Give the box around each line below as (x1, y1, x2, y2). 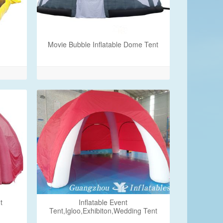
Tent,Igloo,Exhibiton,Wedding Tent (49, 206, 157, 216)
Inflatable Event (79, 197, 128, 207)
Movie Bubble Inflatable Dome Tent (48, 39, 159, 49)
